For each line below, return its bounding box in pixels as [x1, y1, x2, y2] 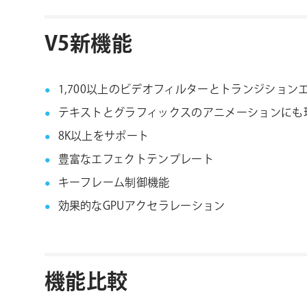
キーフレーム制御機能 [58, 175, 170, 191]
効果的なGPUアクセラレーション [58, 199, 225, 214]
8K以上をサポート [58, 129, 149, 145]
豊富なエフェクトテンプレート [58, 152, 214, 168]
